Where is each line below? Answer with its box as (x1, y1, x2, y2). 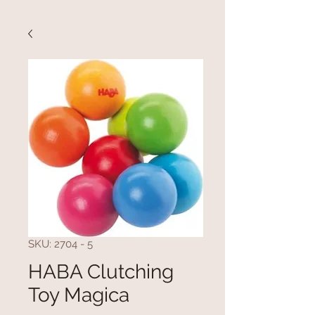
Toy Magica (28, 283, 129, 307)
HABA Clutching (28, 260, 174, 283)
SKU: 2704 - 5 (28, 238, 93, 250)
